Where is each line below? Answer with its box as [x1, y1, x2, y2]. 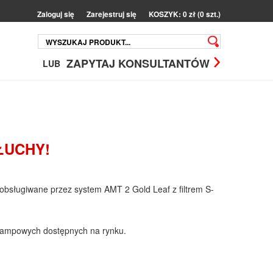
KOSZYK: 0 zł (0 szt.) [149, 9, 221, 19]
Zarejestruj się [87, 9, 136, 19]
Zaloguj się [37, 9, 74, 19]
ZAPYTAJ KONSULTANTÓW [66, 55, 210, 71]
